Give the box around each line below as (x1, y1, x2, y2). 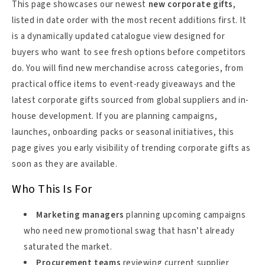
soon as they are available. (12, 157, 118, 170)
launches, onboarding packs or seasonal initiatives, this (12, 125, 234, 138)
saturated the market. (24, 240, 112, 253)
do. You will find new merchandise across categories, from (12, 62, 244, 75)
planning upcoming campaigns (124, 208, 246, 221)
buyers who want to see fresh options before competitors (12, 46, 247, 59)
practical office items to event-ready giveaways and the (12, 77, 237, 91)
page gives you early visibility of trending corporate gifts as (12, 141, 251, 154)
